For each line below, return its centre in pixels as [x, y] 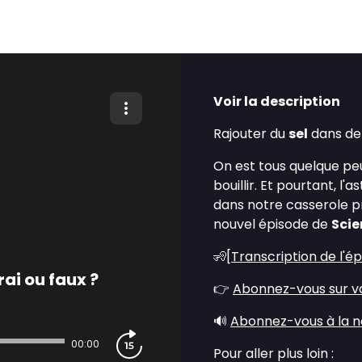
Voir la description [277, 101]
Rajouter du [251, 134]
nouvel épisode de [272, 224]
